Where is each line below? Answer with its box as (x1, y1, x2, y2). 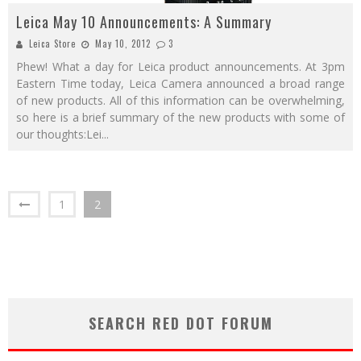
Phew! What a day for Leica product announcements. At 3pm (16, 58, 345, 74)
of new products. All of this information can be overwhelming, (16, 92, 345, 108)
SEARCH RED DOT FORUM (88, 312, 273, 334)
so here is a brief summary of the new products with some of (16, 109, 345, 125)
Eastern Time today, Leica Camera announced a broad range (16, 75, 345, 91)
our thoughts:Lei (16, 126, 102, 142)
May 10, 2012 (95, 36, 151, 50)
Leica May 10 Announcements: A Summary (16, 10, 272, 32)
